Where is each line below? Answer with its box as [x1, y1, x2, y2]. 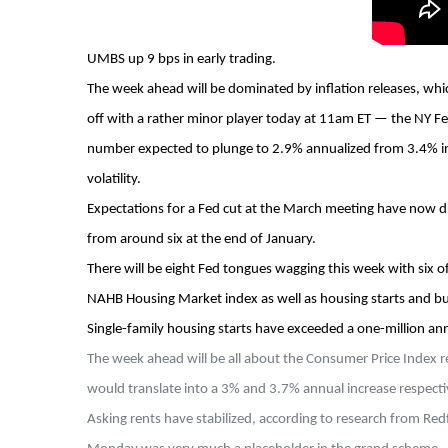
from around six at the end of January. [86, 232, 316, 247]
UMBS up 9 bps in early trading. [86, 52, 276, 67]
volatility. [86, 172, 141, 187]
